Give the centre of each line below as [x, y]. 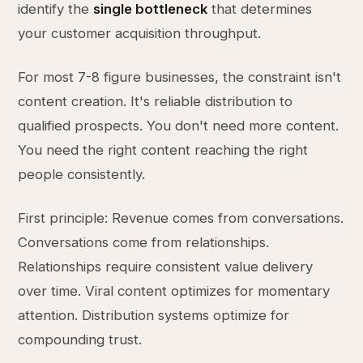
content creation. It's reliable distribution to [156, 101]
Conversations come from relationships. [144, 242]
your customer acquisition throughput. [140, 33]
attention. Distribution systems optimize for [154, 315]
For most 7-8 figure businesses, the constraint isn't [180, 77]
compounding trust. [80, 340]
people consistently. [82, 174]
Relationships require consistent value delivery [166, 267]
